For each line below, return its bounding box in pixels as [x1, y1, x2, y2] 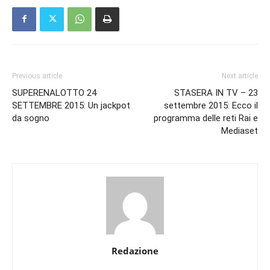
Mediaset [221, 125, 258, 136]
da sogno [12, 112, 49, 124]
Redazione [111, 244, 159, 257]
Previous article [12, 71, 62, 80]
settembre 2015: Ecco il [164, 99, 258, 111]
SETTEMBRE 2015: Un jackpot [12, 99, 130, 111]
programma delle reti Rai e [154, 112, 258, 124]
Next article [222, 71, 258, 80]
